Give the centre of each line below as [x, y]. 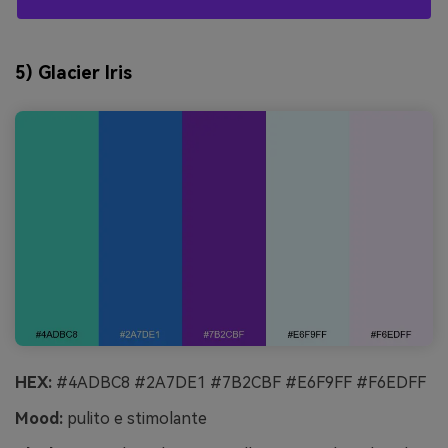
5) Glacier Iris [73, 72]
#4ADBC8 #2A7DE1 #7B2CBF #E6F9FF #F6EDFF [239, 383]
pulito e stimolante [135, 419]
